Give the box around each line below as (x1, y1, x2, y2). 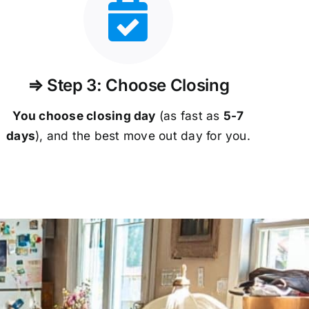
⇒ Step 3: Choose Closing (27, 74, 230, 95)
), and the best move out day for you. (35, 128, 250, 143)
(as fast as (155, 108, 223, 123)
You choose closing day (12, 108, 156, 123)
